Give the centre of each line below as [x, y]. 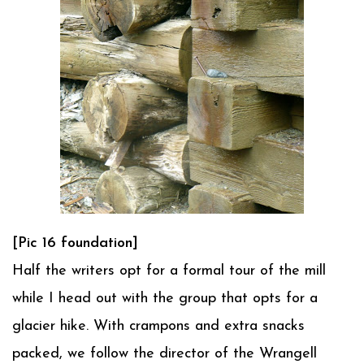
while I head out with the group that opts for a [165, 299]
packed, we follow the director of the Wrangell [165, 354]
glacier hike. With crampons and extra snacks [158, 326]
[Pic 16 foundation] [75, 243]
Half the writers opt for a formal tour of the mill [169, 271]
